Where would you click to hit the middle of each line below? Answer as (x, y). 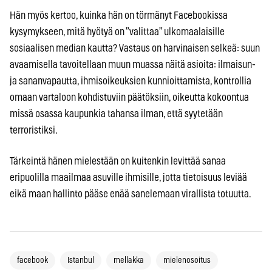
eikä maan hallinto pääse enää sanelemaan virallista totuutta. (131, 194)
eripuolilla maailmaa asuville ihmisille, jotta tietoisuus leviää (128, 178)
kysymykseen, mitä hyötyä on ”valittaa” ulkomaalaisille (117, 32)
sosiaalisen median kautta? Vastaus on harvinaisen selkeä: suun (135, 49)
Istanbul (81, 261)
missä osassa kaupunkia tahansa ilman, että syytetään (116, 114)
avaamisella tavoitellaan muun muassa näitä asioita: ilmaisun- (133, 65)
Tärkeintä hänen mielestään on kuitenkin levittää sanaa (118, 161)
